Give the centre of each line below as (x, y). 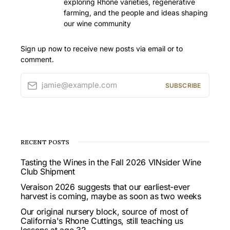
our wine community (97, 24)
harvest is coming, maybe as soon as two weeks (111, 196)
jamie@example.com (79, 85)
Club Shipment (48, 172)
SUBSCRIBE (183, 85)
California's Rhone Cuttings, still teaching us (102, 221)
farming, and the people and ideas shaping (136, 13)
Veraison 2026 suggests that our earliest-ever (105, 187)
